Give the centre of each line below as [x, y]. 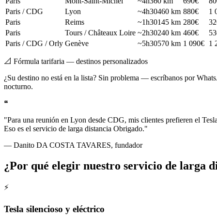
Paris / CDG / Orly [34, 43]
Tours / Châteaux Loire [100, 32]
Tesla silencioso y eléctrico [54, 209]
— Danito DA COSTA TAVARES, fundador [73, 145]
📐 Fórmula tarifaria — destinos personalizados [76, 61]
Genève [77, 43]
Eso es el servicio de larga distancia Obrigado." [76, 128]
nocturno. [18, 86]
